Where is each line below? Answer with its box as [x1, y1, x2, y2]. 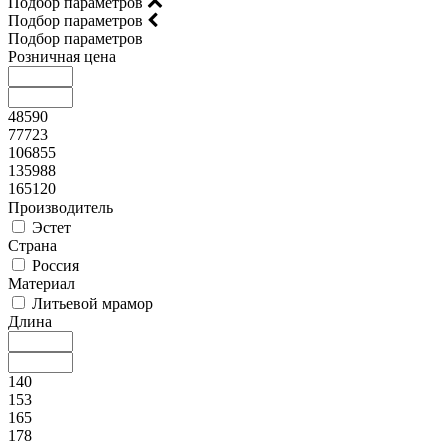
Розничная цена [8, 48, 116, 65]
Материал [8, 275, 75, 292]
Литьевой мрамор [32, 295, 153, 312]
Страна [8, 237, 57, 254]
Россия [32, 257, 79, 274]
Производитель [8, 199, 113, 216]
